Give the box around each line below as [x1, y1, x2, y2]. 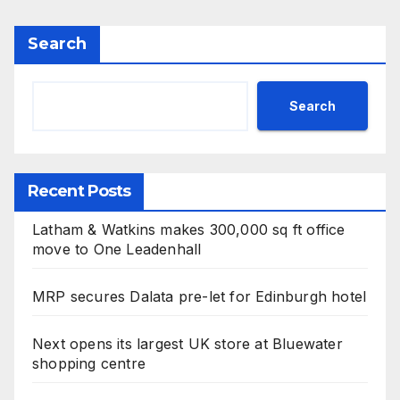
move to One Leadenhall [32, 240, 202, 259]
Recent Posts [28, 181, 131, 202]
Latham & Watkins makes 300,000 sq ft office [32, 221, 346, 239]
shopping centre [32, 354, 146, 373]
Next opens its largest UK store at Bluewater [32, 335, 343, 354]
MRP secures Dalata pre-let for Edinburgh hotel [32, 287, 367, 306]
